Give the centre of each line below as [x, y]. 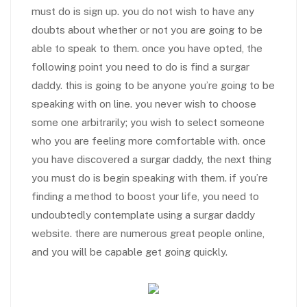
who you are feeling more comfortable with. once [149, 141]
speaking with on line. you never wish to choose [144, 104]
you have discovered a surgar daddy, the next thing [151, 159]
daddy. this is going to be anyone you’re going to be [153, 85]
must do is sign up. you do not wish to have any [143, 11]
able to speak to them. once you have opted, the [147, 48]
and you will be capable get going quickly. [130, 252]
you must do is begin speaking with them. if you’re [150, 178]
